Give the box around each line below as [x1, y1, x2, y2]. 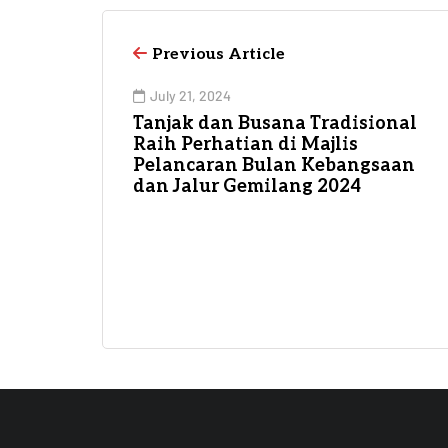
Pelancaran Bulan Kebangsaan [133, 154, 415, 176]
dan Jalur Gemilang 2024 [133, 175, 361, 197]
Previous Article [152, 44, 285, 64]
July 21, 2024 [150, 86, 231, 104]
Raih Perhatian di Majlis [133, 133, 358, 155]
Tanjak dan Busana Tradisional [133, 112, 417, 134]
